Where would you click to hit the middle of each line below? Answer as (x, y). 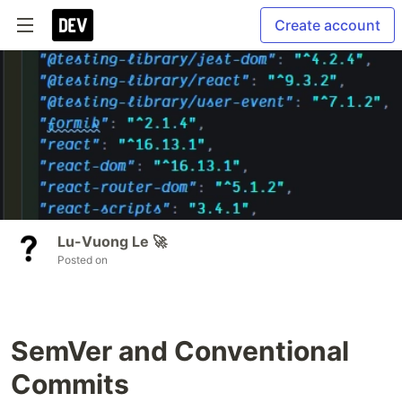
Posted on (83, 259)
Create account (328, 25)
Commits (70, 384)
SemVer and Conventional (180, 350)
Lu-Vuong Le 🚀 (112, 241)
